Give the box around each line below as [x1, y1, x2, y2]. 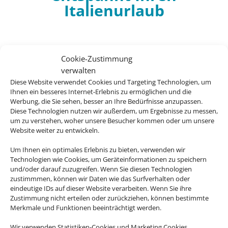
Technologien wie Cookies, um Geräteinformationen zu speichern [10, 154, 207, 164]
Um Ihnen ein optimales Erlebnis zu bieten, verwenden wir [10, 145, 185, 154]
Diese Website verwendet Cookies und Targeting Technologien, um [10, 77, 211, 87]
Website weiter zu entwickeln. [10, 125, 99, 135]
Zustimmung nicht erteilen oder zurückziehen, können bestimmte [10, 193, 209, 203]
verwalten [61, 65, 96, 75]
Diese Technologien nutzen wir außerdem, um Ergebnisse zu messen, [10, 106, 218, 116]
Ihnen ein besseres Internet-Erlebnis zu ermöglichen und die [10, 87, 191, 96]
